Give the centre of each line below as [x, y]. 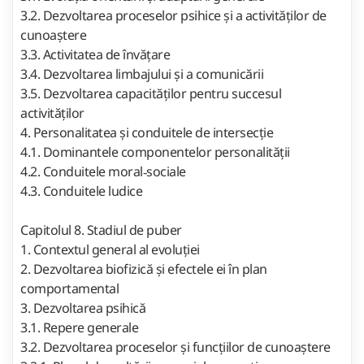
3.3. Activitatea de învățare [95, 54]
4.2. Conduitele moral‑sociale [104, 171]
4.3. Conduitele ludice [83, 191]
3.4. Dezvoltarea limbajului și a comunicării [142, 74]
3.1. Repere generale [79, 327]
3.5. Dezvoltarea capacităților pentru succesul [151, 93]
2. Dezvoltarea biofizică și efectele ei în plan [144, 269]
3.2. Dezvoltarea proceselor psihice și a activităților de [173, 15]
